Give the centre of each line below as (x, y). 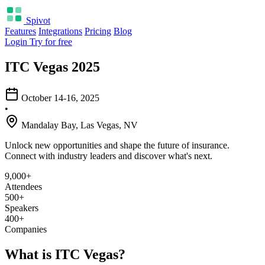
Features (20, 31)
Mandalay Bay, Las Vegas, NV (80, 125)
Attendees (23, 186)
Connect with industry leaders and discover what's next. (109, 156)
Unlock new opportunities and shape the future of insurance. (117, 145)
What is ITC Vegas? (65, 254)
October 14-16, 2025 (60, 98)
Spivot (38, 20)
